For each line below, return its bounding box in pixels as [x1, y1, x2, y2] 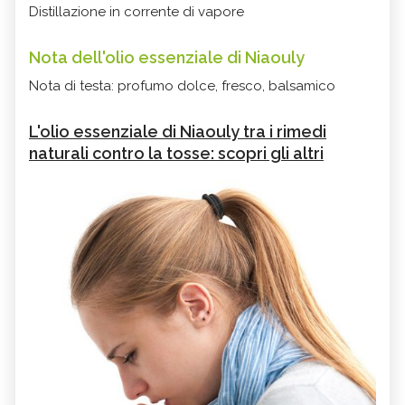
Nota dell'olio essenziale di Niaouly [29, 48, 305, 68]
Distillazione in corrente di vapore [29, 4, 244, 21]
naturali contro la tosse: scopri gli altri [29, 144, 324, 164]
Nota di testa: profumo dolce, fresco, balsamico [29, 78, 335, 95]
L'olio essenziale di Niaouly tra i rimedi [29, 122, 326, 142]
